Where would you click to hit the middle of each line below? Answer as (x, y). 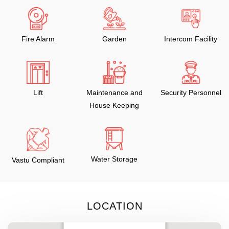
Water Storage (114, 159)
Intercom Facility (191, 39)
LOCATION (114, 206)
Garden (114, 39)
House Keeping (114, 105)
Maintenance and (114, 93)
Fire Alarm (38, 39)
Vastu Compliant (38, 160)
